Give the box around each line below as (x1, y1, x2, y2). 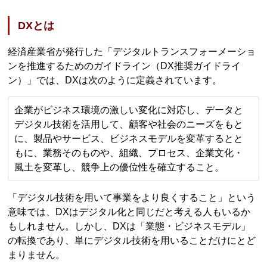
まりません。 (8, 249, 66, 260)
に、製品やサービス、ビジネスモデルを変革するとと (14, 133, 244, 144)
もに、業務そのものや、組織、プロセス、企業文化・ (14, 147, 244, 158)
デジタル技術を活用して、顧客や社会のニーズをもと (14, 119, 244, 129)
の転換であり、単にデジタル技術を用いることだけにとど (8, 235, 256, 246)
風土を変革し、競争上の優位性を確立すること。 (14, 162, 225, 172)
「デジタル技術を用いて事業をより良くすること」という (8, 192, 256, 203)
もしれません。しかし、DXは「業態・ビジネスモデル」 (8, 221, 251, 231)
